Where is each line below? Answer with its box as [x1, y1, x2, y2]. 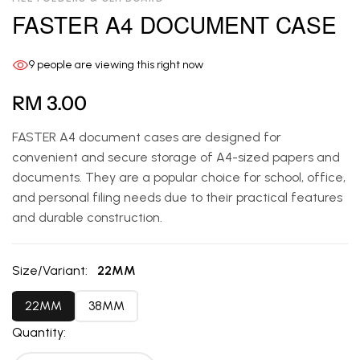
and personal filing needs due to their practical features [12, 189, 342, 205]
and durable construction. [12, 209, 162, 225]
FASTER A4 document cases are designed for [12, 129, 281, 145]
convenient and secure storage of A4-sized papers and [12, 149, 340, 165]
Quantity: [12, 324, 66, 340]
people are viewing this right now [35, 57, 203, 72]
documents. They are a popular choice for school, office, [12, 169, 346, 185]
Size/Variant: [12, 262, 91, 278]
